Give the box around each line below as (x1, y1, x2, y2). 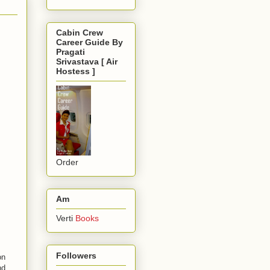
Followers (56, 250, 96, 260)
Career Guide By (56, 37, 123, 47)
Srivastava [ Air (56, 56, 118, 66)
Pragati (56, 46, 85, 57)
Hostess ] (56, 66, 95, 76)
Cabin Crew (56, 27, 103, 37)
